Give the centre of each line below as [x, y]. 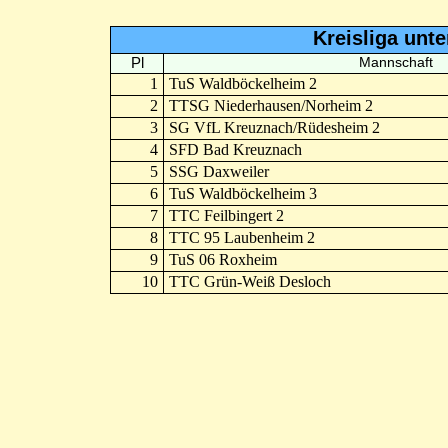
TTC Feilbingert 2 [226, 215]
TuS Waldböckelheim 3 [242, 193]
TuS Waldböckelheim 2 [242, 83]
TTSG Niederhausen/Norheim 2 [270, 105]
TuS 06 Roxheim [222, 259]
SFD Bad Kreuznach [235, 149]
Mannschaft [395, 62]
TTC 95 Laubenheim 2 [241, 237]
